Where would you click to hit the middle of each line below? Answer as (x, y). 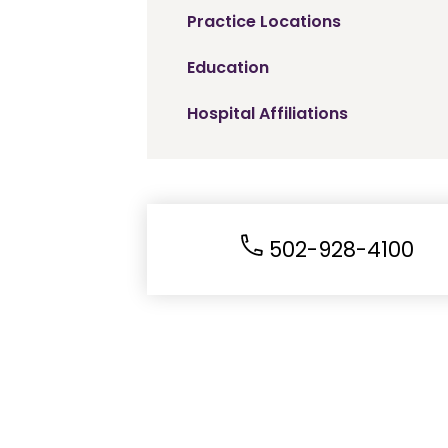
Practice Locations (264, 21)
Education (228, 67)
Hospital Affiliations (267, 113)
